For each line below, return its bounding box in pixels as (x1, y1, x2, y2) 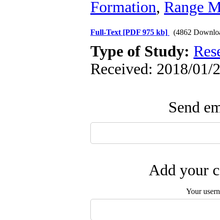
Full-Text (90, 28, 123, 36)
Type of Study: (90, 43, 193, 60)
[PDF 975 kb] (123, 28, 167, 36)
